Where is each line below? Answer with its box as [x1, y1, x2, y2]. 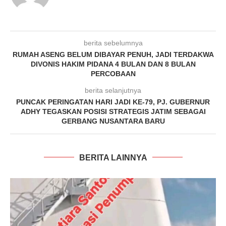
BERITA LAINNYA [79, 153, 147, 162]
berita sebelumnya [83, 38, 143, 47]
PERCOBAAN [90, 69, 136, 78]
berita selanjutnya [85, 86, 141, 94]
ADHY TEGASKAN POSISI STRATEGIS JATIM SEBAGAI [20, 107, 206, 116]
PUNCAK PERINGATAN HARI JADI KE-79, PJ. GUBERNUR [16, 97, 210, 106]
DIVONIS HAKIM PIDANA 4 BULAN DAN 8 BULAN [30, 60, 196, 68]
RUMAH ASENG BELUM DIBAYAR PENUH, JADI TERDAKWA [12, 50, 214, 59]
